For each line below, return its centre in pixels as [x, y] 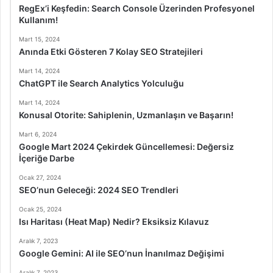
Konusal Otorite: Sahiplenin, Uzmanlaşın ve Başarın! [126, 115]
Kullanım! [38, 20]
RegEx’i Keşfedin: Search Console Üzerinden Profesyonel [137, 9]
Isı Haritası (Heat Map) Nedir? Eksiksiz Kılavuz [114, 222]
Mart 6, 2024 [38, 134]
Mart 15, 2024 [39, 39]
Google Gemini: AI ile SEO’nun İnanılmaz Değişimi [122, 253]
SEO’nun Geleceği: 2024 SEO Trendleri [99, 190]
